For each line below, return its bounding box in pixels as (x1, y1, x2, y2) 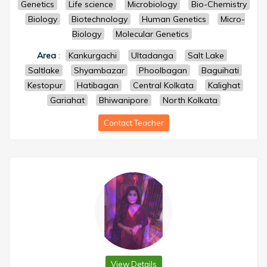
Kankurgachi (69, 50, 117, 61)
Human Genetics (142, 14, 206, 24)
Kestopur (27, 80, 63, 91)
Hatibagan (76, 80, 119, 91)
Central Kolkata (132, 80, 194, 91)
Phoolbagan (139, 65, 187, 76)
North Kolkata (162, 95, 218, 105)
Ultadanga (131, 50, 173, 61)
